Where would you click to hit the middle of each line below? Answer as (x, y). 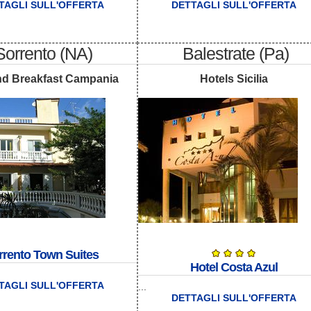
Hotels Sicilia (234, 79)
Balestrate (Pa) (235, 53)
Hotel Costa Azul (234, 268)
